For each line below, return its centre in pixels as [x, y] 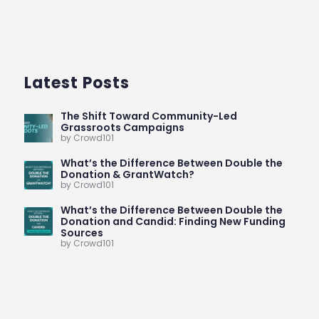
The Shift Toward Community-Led [148, 116]
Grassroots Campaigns [122, 128]
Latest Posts [77, 83]
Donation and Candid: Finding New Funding [173, 221]
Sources [82, 232]
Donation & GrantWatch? [127, 175]
